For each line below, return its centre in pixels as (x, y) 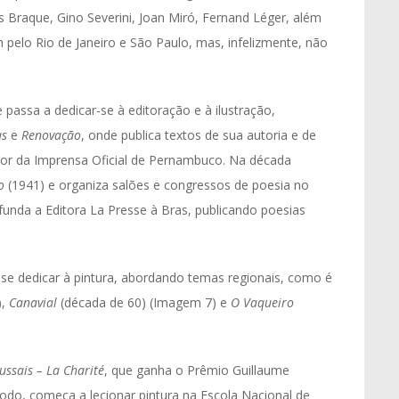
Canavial (33, 302)
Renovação (49, 135)
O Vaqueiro (262, 302)
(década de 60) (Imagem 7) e (144, 302)
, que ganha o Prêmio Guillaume (197, 370)
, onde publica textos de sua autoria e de (199, 135)
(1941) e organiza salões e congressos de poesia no (157, 185)
